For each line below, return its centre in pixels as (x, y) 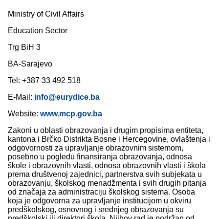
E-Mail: (20, 97)
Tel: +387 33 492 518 (44, 81)
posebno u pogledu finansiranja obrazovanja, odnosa (100, 157)
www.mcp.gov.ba (71, 114)
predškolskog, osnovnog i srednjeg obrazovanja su (96, 210)
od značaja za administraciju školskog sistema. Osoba (101, 192)
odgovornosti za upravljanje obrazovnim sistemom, (96, 148)
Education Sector (38, 31)
